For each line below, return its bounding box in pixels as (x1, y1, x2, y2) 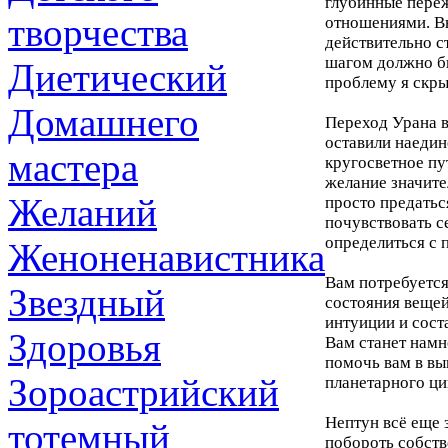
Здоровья (8, 326, 161, 369)
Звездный (8, 281, 165, 324)
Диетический (8, 56, 227, 99)
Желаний (8, 191, 157, 234)
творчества (8, 11, 188, 54)
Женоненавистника (8, 236, 325, 279)
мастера (8, 146, 138, 189)
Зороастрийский (8, 371, 279, 414)
